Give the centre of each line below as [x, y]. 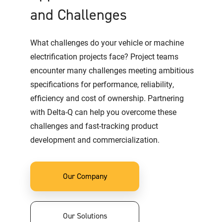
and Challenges [78, 15]
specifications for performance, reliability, [102, 84]
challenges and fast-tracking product [94, 126]
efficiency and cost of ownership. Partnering [107, 98]
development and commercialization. [95, 140]
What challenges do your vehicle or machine [107, 43]
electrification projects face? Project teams [104, 56]
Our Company [85, 176]
